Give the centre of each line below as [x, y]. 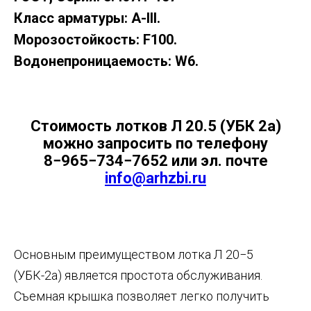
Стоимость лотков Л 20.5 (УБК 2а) [155, 126]
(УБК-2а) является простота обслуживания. [138, 276]
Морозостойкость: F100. [95, 40]
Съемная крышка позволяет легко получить [142, 296]
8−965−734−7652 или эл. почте [155, 161]
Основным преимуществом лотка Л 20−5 [134, 255]
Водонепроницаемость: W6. [106, 61]
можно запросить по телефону [155, 144]
